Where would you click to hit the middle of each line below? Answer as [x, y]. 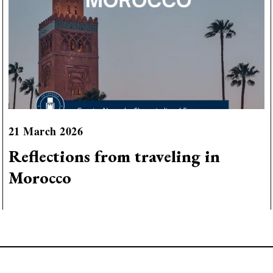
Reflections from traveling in [114, 156]
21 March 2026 [46, 131]
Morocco [40, 177]
